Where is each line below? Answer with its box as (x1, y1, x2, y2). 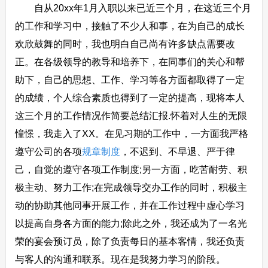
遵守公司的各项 (14, 147, 82, 157)
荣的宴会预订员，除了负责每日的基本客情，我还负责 (14, 236, 245, 246)
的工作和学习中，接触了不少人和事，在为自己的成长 (14, 21, 245, 31)
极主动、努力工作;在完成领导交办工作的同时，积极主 (14, 182, 247, 193)
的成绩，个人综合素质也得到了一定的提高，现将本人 (14, 93, 245, 103)
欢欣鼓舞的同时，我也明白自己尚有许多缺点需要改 (14, 39, 235, 49)
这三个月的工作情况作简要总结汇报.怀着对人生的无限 (14, 111, 247, 121)
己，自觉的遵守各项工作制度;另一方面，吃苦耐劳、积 (14, 165, 247, 175)
